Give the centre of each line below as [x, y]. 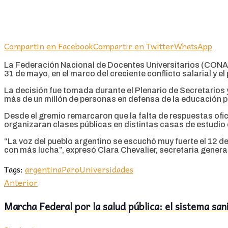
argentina [43, 169]
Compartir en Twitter [134, 46]
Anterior [21, 182]
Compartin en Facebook [49, 46]
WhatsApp [193, 46]
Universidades [106, 169]
